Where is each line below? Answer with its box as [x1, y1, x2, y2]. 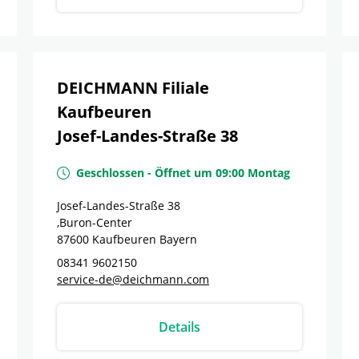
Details [159, 318, 200, 336]
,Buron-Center [57, 215, 132, 230]
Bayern [159, 232, 197, 247]
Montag [248, 165, 290, 180]
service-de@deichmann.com [57, 272, 209, 287]
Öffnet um [155, 165, 212, 180]
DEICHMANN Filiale [57, 77, 209, 99]
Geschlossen [76, 165, 144, 180]
